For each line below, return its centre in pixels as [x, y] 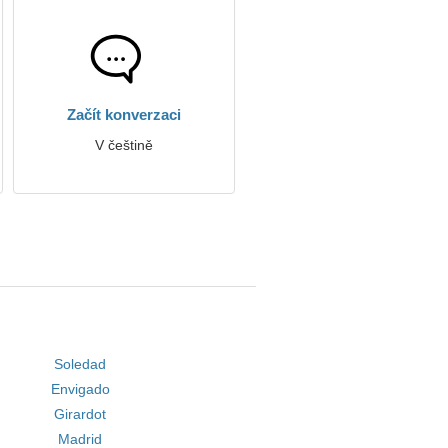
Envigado [80, 389]
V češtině [124, 145]
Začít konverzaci [124, 114]
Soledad [80, 364]
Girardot [80, 414]
